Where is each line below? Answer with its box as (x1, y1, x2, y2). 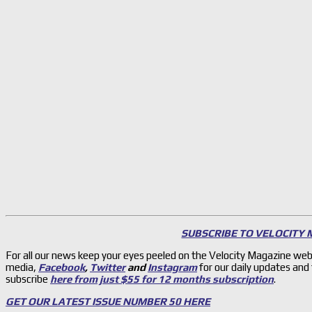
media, (6, 261, 36, 274)
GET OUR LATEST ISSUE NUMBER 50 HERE (6, 295, 210, 308)
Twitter (90, 261, 125, 274)
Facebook (38, 261, 85, 274)
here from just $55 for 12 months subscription (50, 273, 274, 286)
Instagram (148, 261, 197, 274)
